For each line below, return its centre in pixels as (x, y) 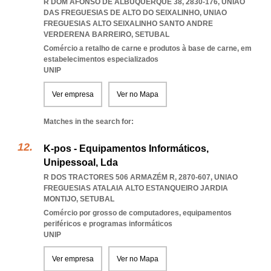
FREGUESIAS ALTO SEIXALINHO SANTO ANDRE (128, 24)
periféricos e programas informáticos (108, 224)
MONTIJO (60, 199)
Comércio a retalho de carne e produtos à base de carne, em (148, 48)
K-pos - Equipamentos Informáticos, (126, 149)
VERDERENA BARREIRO (87, 34)
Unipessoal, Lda (81, 162)
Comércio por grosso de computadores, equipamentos (138, 213)
